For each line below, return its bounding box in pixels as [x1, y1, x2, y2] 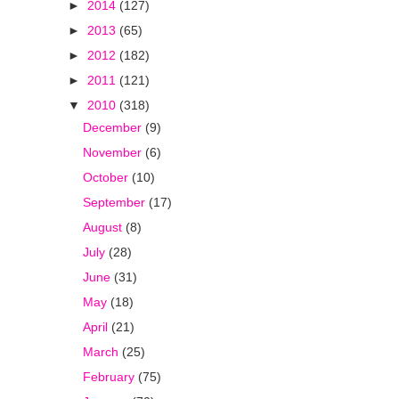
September [82, 194, 149, 209]
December [82, 119, 145, 134]
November [82, 144, 145, 159]
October [82, 169, 132, 184]
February [82, 369, 138, 384]
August [82, 219, 126, 234]
